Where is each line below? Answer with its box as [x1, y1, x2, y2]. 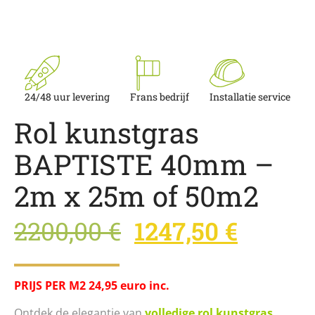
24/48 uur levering [24, 89, 110, 103]
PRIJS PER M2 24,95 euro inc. [14, 277, 169, 293]
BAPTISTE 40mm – [14, 145, 274, 183]
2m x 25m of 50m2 [14, 176, 259, 214]
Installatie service [210, 89, 291, 103]
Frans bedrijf [129, 89, 189, 103]
